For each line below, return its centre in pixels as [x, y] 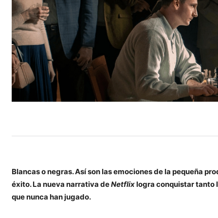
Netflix [123, 184]
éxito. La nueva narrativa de [61, 184]
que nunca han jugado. [51, 197]
